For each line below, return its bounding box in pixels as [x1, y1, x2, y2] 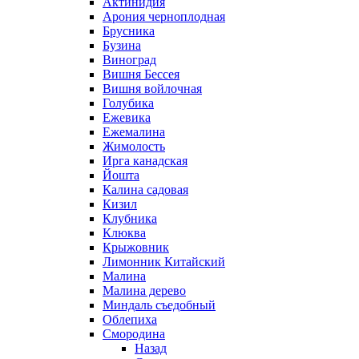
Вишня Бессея [103, 67, 179, 81]
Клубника [103, 211, 157, 225]
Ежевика [103, 110, 151, 124]
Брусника [103, 23, 155, 38]
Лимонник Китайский [103, 254, 225, 268]
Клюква [103, 225, 146, 240]
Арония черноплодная [103, 9, 225, 23]
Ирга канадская [103, 153, 188, 167]
